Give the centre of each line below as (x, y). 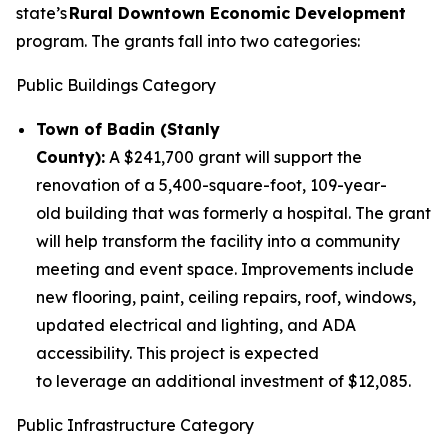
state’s (42, 13)
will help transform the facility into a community (218, 241)
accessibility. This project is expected (177, 353)
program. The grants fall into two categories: (190, 41)
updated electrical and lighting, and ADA (196, 325)
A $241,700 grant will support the (233, 157)
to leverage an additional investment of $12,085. (225, 381)
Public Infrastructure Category (135, 425)
